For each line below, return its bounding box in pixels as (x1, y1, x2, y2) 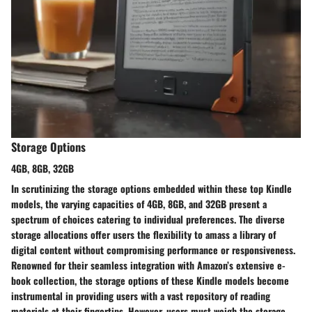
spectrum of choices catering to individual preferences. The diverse (11, 212, 285, 227)
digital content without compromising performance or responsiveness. (11, 242, 295, 258)
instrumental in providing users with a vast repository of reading (11, 288, 270, 304)
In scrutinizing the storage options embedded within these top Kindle (11, 181, 292, 196)
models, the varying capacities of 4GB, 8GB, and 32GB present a (11, 196, 267, 212)
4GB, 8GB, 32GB (11, 161, 74, 176)
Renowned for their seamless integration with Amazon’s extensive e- (11, 258, 286, 273)
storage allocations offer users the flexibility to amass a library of (11, 227, 276, 242)
